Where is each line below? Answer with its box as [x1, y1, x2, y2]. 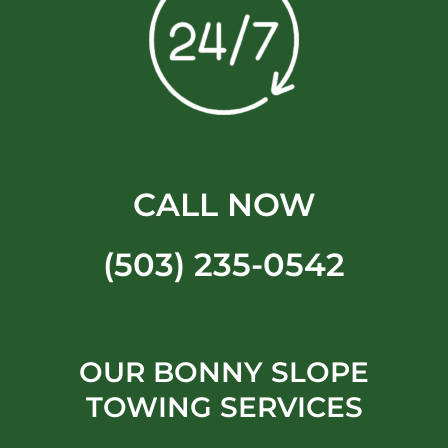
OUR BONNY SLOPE [79, 355, 369, 390]
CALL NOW [132, 185, 316, 225]
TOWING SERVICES [85, 390, 363, 425]
